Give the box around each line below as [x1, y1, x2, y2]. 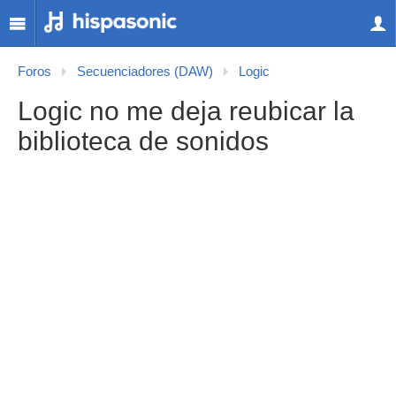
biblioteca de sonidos [18, 126, 269, 156]
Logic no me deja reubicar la [18, 96, 354, 126]
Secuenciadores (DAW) [77, 65, 213, 79]
